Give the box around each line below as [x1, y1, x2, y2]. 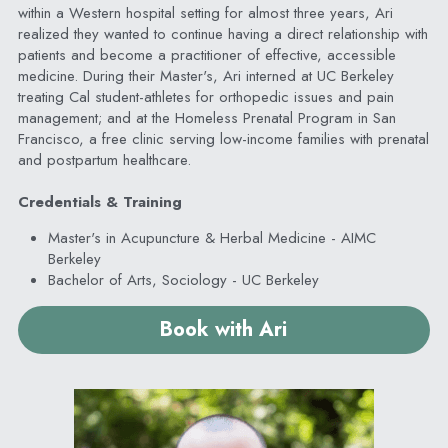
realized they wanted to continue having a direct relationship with [17, 22, 428, 45]
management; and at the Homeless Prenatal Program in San [17, 106, 396, 129]
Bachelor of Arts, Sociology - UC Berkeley [47, 268, 319, 291]
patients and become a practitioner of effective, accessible [17, 43, 396, 66]
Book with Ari [160, 314, 288, 344]
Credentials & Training [17, 190, 182, 213]
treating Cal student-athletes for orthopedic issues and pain [17, 85, 394, 108]
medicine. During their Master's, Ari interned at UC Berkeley [17, 64, 394, 87]
